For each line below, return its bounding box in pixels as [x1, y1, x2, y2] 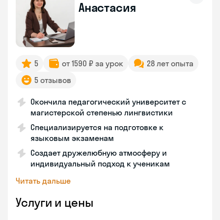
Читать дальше [16, 176, 71, 186]
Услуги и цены [16, 195, 93, 210]
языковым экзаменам [30, 133, 114, 143]
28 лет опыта [147, 58, 193, 68]
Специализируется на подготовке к [30, 122, 164, 132]
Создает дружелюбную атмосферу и [30, 148, 167, 158]
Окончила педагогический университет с [30, 97, 186, 107]
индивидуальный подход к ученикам [30, 159, 170, 168]
